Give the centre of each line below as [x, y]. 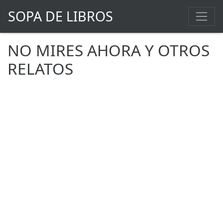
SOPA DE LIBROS [60, 16]
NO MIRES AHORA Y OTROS [109, 50]
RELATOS [40, 69]
